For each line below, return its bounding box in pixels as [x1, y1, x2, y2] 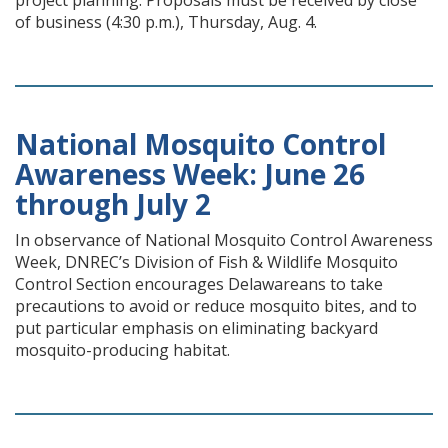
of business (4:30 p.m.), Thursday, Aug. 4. [15, 11, 317, 33]
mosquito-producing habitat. [15, 339, 230, 361]
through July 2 [15, 185, 211, 223]
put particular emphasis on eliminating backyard [15, 317, 378, 339]
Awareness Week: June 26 [15, 155, 365, 193]
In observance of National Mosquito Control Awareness [15, 229, 433, 251]
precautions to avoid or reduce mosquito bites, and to [15, 295, 417, 317]
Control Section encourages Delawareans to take [15, 273, 383, 295]
